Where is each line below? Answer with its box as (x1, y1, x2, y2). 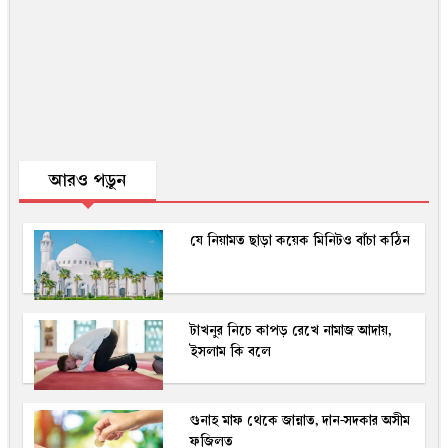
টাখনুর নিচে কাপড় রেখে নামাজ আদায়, (190, 321, 392, 341)
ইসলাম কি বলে (190, 342, 272, 362)
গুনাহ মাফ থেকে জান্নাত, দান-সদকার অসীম (190, 411, 411, 431)
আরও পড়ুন (49, 168, 126, 193)
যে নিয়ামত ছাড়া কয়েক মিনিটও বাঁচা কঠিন (190, 231, 411, 251)
